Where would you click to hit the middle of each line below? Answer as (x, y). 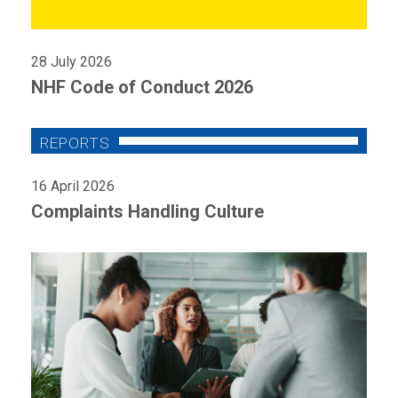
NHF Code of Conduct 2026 (142, 87)
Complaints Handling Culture (147, 211)
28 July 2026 (72, 61)
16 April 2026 (73, 186)
